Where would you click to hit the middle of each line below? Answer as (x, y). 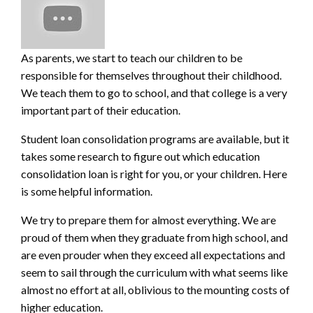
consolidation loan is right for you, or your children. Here (154, 173)
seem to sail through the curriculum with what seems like (154, 272)
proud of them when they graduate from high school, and (154, 237)
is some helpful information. (87, 191)
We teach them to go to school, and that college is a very (154, 92)
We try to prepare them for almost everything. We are (148, 219)
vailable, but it (255, 138)
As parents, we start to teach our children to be (132, 57)
